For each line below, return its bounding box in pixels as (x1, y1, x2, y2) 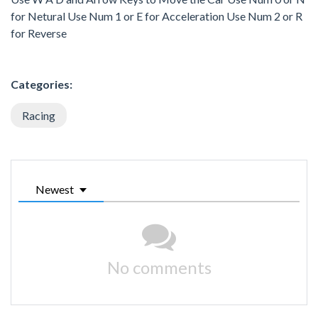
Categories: (11, 77, 72, 91)
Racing (22, 108, 55, 122)
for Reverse (11, 26, 67, 40)
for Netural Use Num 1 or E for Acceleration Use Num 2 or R (11, 9, 302, 23)
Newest (35, 182, 74, 196)
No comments (106, 256, 212, 278)
